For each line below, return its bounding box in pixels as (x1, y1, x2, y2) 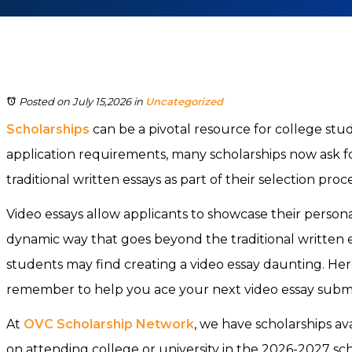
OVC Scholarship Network (24, 317, 194, 332)
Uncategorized (145, 95, 223, 108)
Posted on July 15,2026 (19, 95, 131, 108)
